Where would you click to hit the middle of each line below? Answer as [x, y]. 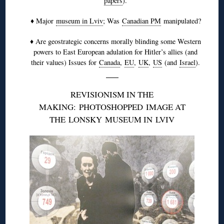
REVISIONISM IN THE [112, 94]
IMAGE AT [164, 106]
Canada [110, 62]
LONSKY [85, 119]
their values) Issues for [65, 62]
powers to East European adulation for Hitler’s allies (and [116, 51]
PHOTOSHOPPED [111, 106]
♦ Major [43, 20]
